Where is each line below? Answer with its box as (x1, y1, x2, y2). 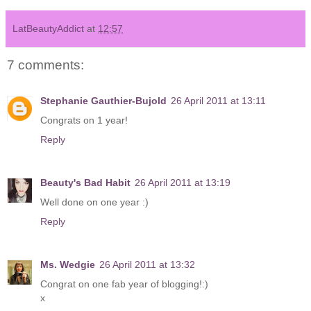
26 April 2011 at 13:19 (135, 177, 230, 189)
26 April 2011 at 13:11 (171, 95, 266, 107)
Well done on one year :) (40, 196, 149, 208)
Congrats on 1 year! (40, 115, 128, 126)
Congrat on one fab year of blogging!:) (40, 278, 208, 290)
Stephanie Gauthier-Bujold (40, 95, 167, 107)
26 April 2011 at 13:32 (99, 259, 195, 271)
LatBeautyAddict (12, 22, 84, 34)
